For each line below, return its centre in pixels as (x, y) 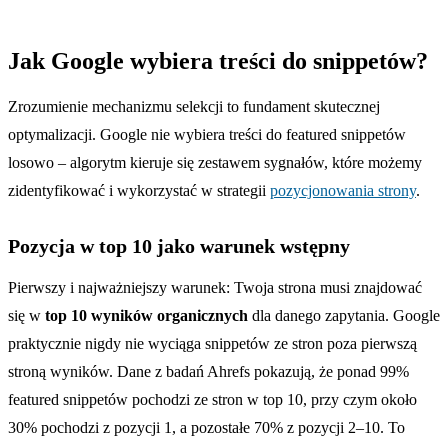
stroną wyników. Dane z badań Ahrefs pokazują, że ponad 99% (208, 371)
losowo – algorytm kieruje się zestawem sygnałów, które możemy (215, 162)
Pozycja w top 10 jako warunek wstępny (179, 245)
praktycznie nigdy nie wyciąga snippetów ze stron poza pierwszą (212, 343)
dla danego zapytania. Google (344, 315)
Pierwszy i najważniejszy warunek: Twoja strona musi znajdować (215, 287)
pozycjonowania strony (343, 190)
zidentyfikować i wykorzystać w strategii (139, 190)
